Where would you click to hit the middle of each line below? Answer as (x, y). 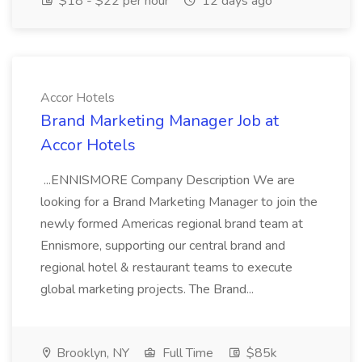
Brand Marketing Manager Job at (160, 121)
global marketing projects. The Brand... (149, 289)
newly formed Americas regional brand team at (172, 224)
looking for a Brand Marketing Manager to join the (179, 202)
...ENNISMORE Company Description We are (168, 180)
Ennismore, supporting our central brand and (163, 246)
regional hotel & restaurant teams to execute (166, 267)
